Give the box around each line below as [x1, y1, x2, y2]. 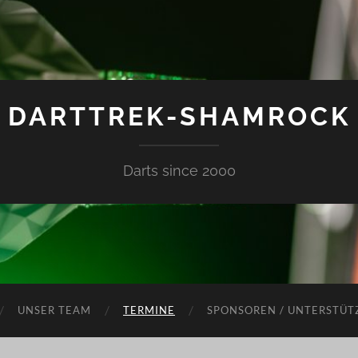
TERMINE [123, 304, 175, 316]
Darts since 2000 [122, 162, 236, 179]
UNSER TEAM [18, 304, 91, 316]
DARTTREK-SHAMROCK [7, 101, 351, 131]
